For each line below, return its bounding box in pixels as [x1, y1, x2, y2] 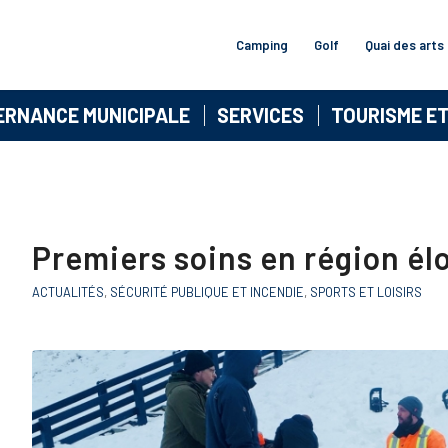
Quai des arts [364, 37, 444, 53]
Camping [235, 37, 288, 53]
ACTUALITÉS [32, 284, 104, 300]
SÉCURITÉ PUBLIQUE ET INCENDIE [110, 284, 304, 300]
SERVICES [217, 103, 304, 127]
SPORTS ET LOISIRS [310, 284, 422, 300]
